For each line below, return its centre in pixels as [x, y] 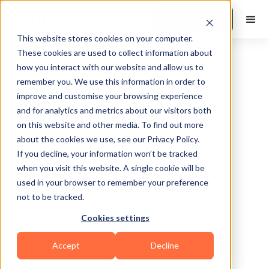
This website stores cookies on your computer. [105, 38]
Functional [47, 225]
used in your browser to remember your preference [113, 182]
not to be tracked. [50, 197]
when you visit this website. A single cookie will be [111, 168]
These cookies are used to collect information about [115, 53]
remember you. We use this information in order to [111, 81]
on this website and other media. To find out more [110, 125]
